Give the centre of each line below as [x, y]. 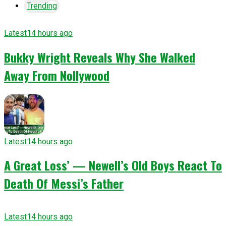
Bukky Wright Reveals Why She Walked [100, 57]
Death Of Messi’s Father [64, 183]
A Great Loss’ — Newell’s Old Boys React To [113, 165]
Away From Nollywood [57, 75]
